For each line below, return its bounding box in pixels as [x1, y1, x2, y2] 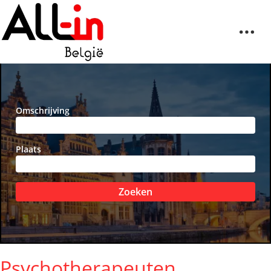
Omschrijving [16, 105, 70, 117]
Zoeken [119, 185, 152, 199]
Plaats [16, 143, 41, 155]
